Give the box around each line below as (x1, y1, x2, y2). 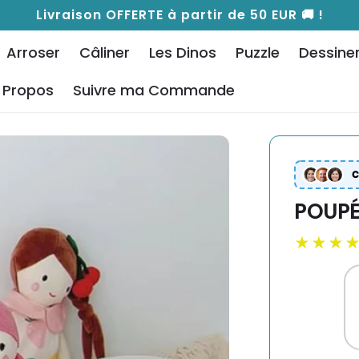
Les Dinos (148, 42, 216, 63)
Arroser (6, 42, 60, 63)
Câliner (79, 42, 130, 63)
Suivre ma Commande (72, 80, 235, 100)
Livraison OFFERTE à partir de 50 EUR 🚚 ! (35, 6, 324, 23)
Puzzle (235, 42, 280, 63)
